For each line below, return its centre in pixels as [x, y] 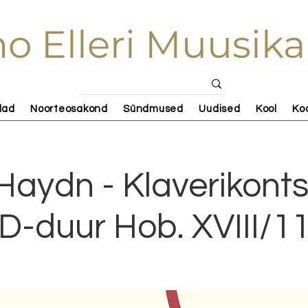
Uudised [220, 109]
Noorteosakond [69, 109]
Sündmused [153, 109]
